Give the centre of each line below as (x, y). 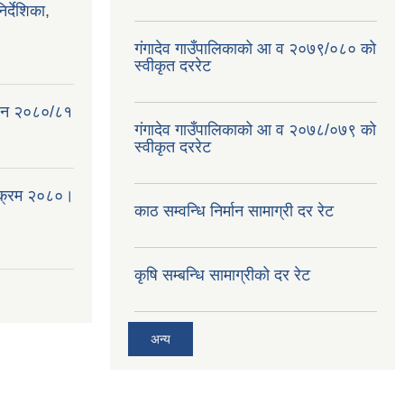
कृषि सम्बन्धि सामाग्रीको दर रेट (222, 275)
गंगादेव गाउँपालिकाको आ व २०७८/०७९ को (255, 130)
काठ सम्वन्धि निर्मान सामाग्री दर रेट (234, 211)
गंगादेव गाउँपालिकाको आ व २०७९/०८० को (255, 49)
